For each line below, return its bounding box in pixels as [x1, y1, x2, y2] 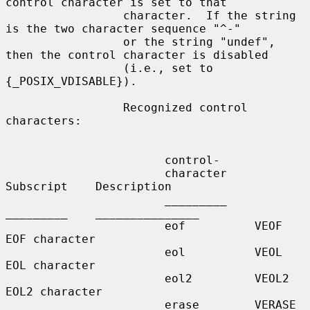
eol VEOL [6, 245, 165, 259]
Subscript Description [6, 179, 172, 193]
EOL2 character [6, 284, 102, 298]
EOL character [6, 258, 95, 272]
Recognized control [6, 100, 123, 114]
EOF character [6, 232, 95, 246]
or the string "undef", [6, 35, 123, 48]
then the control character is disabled [6, 48, 268, 62]
